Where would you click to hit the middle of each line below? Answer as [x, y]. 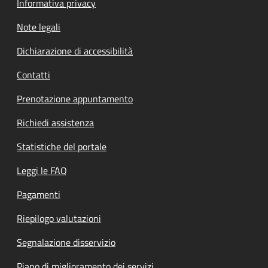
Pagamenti [39, 194]
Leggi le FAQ [42, 170]
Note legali [39, 27]
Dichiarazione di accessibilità [75, 51]
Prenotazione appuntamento [75, 98]
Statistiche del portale [62, 146]
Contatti [33, 74]
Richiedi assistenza [55, 122]
